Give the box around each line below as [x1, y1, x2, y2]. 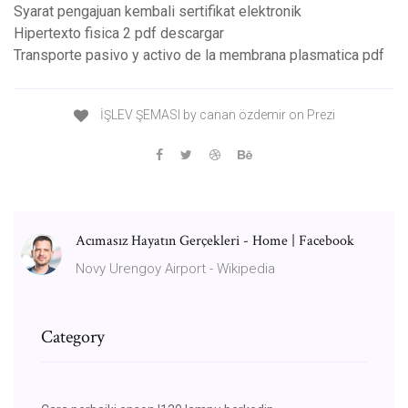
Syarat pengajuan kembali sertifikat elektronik [14, 3, 301, 21]
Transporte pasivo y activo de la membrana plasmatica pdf [14, 46, 384, 65]
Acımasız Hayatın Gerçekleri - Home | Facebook [76, 230, 354, 250]
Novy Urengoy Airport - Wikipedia [76, 260, 275, 277]
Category [41, 324, 105, 349]
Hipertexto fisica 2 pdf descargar [14, 25, 224, 43]
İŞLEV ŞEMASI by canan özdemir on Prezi [97, 107, 335, 123]
